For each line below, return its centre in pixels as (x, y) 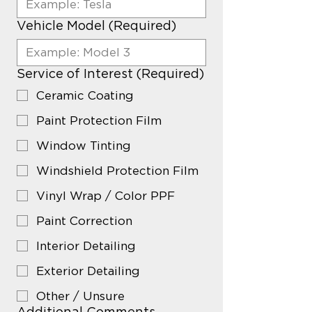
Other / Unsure (80, 296)
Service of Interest (75, 73)
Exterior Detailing (88, 271)
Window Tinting (84, 146)
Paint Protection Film (99, 120)
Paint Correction (84, 221)
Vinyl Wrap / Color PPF (106, 196)
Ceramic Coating (85, 95)
